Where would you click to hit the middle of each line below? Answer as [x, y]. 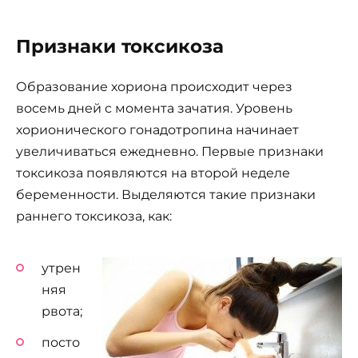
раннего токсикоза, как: [94, 217]
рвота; [62, 312]
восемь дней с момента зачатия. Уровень [154, 109]
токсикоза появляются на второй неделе [153, 173]
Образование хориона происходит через [154, 87]
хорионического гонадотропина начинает [157, 130]
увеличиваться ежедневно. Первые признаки [170, 152]
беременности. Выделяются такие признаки [166, 195]
